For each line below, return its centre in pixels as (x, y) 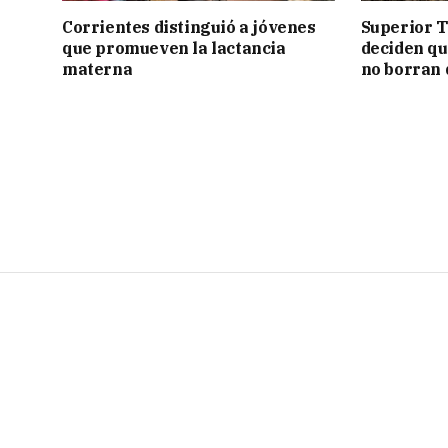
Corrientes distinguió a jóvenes (189, 27)
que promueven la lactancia (174, 48)
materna (97, 69)
